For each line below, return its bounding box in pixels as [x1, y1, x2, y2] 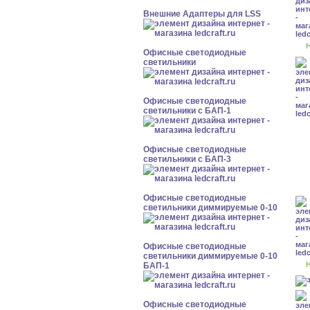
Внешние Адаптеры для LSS [143, 9, 261, 19]
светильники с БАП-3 [143, 154, 231, 164]
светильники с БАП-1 [143, 106, 231, 116]
